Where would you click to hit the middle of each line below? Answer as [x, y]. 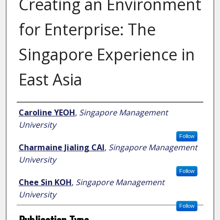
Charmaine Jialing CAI [61, 148]
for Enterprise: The [87, 29]
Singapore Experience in [107, 55]
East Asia [50, 80]
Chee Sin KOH [45, 182]
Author [31, 112]
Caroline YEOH [47, 113]
